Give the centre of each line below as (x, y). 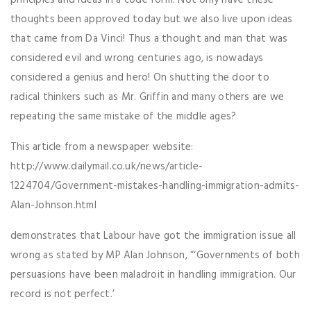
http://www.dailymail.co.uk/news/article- (107, 167)
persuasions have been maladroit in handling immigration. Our (153, 275)
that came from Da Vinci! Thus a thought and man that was (149, 39)
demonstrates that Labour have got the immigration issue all (153, 236)
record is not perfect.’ (63, 295)
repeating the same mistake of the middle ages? (124, 117)
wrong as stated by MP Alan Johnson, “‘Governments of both (155, 256)
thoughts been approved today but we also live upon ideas (152, 20)
